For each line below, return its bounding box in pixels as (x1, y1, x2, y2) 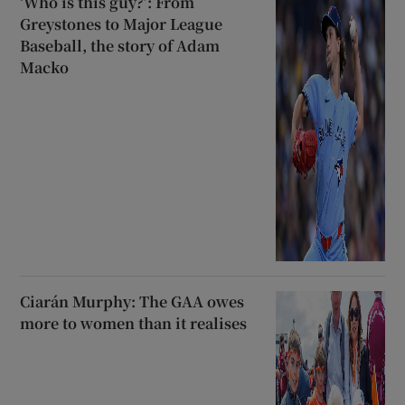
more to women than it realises (20, 313, 248, 334)
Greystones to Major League (20, 13, 223, 34)
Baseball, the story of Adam (20, 34, 221, 56)
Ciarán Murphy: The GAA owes (20, 291, 245, 313)
